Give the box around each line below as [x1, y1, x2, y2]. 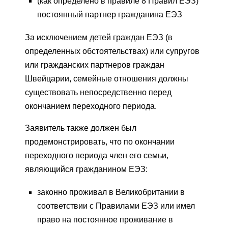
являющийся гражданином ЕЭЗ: [25, 165, 148, 174]
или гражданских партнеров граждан [25, 61, 164, 70]
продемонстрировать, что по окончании [25, 137, 175, 147]
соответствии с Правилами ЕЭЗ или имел [37, 202, 195, 211]
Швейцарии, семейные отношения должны [25, 74, 188, 83]
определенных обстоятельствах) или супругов [25, 47, 199, 56]
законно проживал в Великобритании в [37, 188, 185, 197]
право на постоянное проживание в [37, 215, 173, 224]
